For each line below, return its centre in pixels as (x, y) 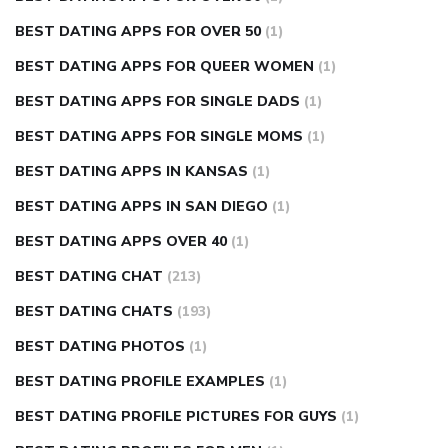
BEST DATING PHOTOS (100, 347)
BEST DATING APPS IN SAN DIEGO (141, 207)
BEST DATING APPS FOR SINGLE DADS (157, 102)
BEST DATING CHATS (94, 312)
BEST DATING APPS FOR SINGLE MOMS (159, 137)
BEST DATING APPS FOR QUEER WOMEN (164, 67)
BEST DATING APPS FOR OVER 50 (138, 32)
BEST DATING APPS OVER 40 (121, 242)
